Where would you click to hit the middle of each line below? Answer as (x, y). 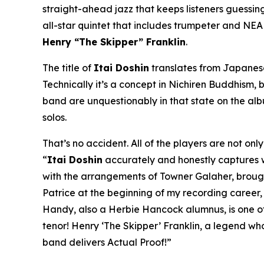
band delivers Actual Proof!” (108, 242)
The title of (68, 67)
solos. (55, 117)
